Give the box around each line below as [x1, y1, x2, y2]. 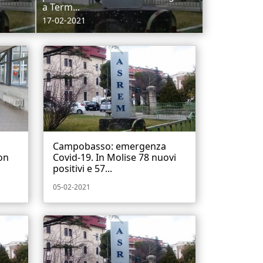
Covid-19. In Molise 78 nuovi [53, 150, 176, 164]
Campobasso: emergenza [53, 139, 166, 153]
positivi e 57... [53, 161, 112, 175]
